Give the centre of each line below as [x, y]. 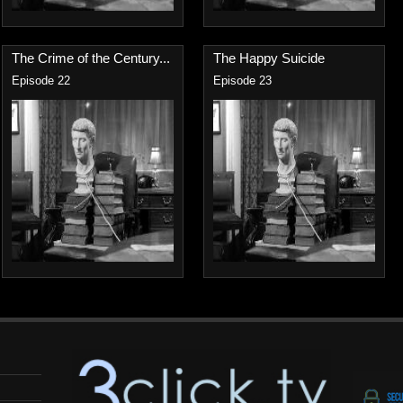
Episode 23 [242, 81]
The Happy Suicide [269, 58]
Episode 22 [41, 81]
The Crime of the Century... [91, 58]
